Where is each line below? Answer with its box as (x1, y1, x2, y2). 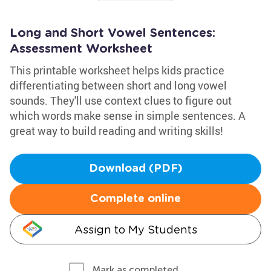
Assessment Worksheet (10, 43, 152, 55)
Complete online (90, 194, 181, 204)
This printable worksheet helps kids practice (10, 63, 224, 77)
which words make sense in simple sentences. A (10, 108, 246, 123)
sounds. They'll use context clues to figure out (10, 93, 232, 108)
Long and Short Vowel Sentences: (10, 27, 215, 39)
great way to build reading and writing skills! (10, 123, 223, 138)
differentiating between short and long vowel (10, 78, 227, 93)
